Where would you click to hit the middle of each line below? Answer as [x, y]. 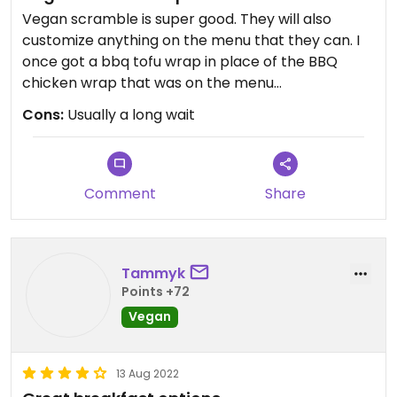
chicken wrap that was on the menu [148, 83]
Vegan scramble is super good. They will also [177, 19]
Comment [120, 194]
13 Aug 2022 [148, 374]
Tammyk [153, 273]
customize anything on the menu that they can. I [191, 40]
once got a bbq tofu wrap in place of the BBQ [180, 62]
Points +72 [156, 291]
